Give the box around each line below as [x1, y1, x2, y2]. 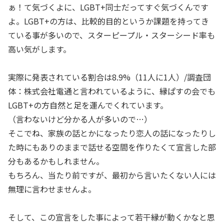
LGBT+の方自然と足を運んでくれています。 [8, 98, 168, 111]
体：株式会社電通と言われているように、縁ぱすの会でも [8, 84, 215, 97]
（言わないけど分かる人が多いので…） [8, 112, 152, 125]
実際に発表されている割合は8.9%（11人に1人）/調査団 [8, 70, 211, 83]
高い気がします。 [8, 42, 71, 55]
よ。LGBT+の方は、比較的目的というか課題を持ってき [8, 14, 209, 27]
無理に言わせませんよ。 [8, 182, 96, 195]
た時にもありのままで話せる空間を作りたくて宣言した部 [8, 140, 216, 153]
